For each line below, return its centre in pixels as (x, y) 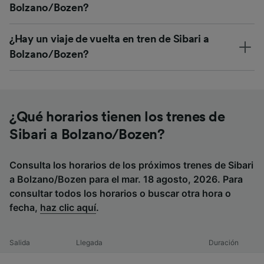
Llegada (89, 243)
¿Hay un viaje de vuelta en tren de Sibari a (109, 39)
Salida (20, 243)
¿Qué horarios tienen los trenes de (117, 118)
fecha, (25, 208)
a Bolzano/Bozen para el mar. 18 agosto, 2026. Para (126, 179)
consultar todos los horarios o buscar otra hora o (120, 194)
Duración (224, 243)
